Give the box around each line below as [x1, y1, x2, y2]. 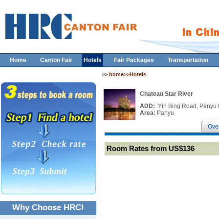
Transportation [168, 57, 208, 64]
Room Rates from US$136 [106, 144, 200, 153]
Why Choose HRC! [12, 203, 84, 212]
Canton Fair [40, 57, 72, 64]
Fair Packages [113, 57, 154, 64]
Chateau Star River [140, 90, 193, 97]
